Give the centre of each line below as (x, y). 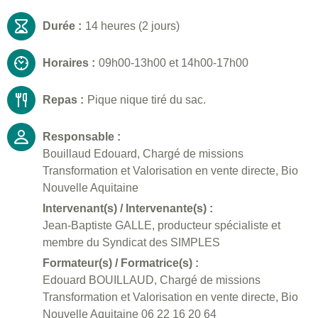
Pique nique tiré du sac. (147, 100)
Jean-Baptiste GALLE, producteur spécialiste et (161, 226)
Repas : (63, 100)
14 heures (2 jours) (132, 26)
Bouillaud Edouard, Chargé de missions (143, 154)
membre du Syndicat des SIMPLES (131, 243)
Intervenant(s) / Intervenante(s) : (128, 209)
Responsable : (82, 137)
